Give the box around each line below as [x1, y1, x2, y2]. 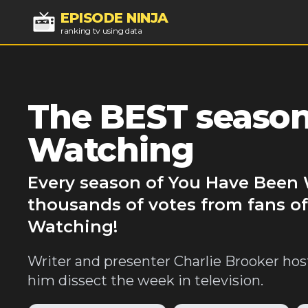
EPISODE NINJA [60, 9, 168, 26]
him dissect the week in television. [27, 272, 263, 289]
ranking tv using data [60, 25, 142, 36]
